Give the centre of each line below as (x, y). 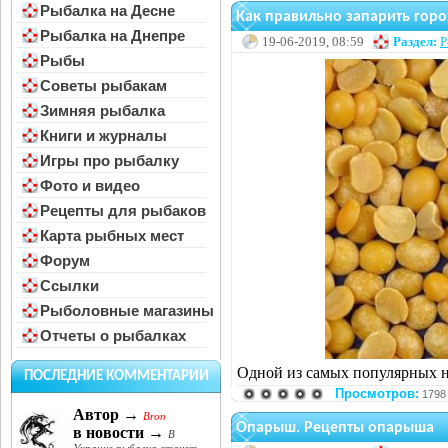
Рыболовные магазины (127, 310)
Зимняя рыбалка (102, 110)
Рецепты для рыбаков (123, 210)
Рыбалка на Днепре (112, 35)
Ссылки (69, 285)
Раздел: (415, 41)
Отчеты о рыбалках (113, 335)
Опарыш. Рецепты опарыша (335, 427)
